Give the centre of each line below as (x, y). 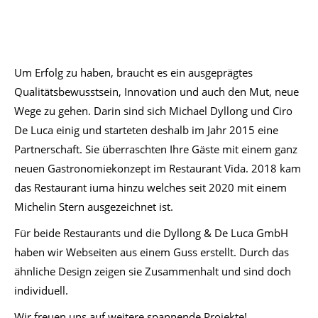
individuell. (41, 290)
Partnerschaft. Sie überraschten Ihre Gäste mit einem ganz (156, 149)
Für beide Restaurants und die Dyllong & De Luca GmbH (151, 233)
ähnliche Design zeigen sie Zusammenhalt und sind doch (153, 271)
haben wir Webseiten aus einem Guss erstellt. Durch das (152, 252)
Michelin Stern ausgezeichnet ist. (94, 207)
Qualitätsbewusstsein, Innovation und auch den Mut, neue (157, 92)
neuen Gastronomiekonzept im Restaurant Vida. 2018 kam (158, 168)
